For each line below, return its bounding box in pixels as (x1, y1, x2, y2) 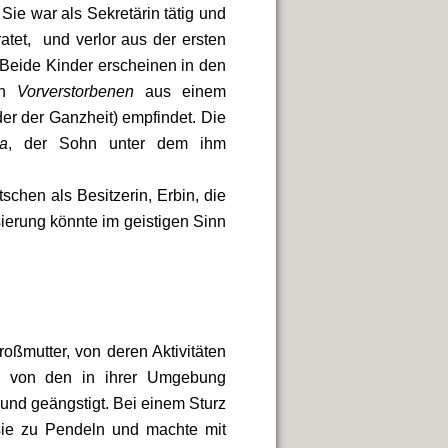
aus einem (134, 83, 226, 100)
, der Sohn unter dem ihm (8, 135, 227, 152)
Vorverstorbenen (17, 83, 134, 100)
